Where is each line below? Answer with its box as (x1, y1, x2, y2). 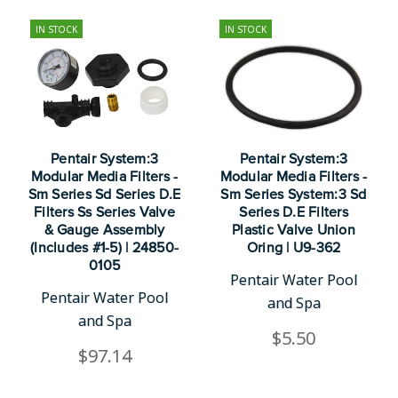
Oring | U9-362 (246, 240, 341, 255)
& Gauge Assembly (44, 222, 165, 237)
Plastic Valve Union (232, 222, 355, 237)
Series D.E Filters (239, 204, 348, 219)
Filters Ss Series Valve (34, 204, 175, 219)
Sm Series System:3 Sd (220, 187, 367, 202)
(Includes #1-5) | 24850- (30, 240, 179, 255)
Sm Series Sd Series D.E (28, 187, 181, 202)
